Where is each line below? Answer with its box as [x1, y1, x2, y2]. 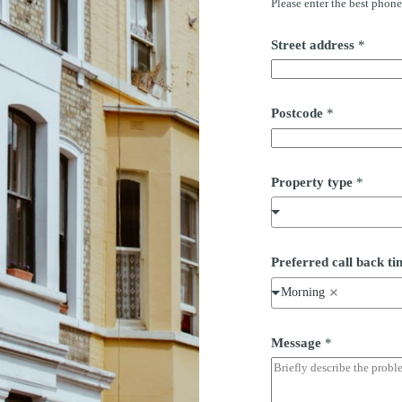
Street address [270, 37, 358, 52]
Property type [270, 174, 356, 189]
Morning [280, 285, 325, 300]
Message [270, 335, 325, 350]
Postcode [270, 106, 327, 121]
